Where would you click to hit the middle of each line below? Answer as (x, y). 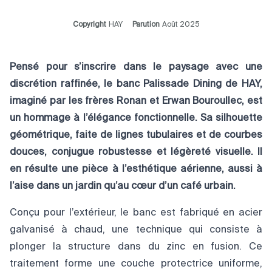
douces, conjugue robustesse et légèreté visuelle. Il (136, 152)
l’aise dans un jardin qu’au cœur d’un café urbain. (123, 186)
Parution (146, 25)
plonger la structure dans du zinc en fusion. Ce (136, 247)
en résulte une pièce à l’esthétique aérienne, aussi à (136, 169)
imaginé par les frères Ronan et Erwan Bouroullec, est (136, 101)
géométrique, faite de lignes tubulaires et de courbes (136, 135)
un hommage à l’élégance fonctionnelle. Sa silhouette (136, 118)
